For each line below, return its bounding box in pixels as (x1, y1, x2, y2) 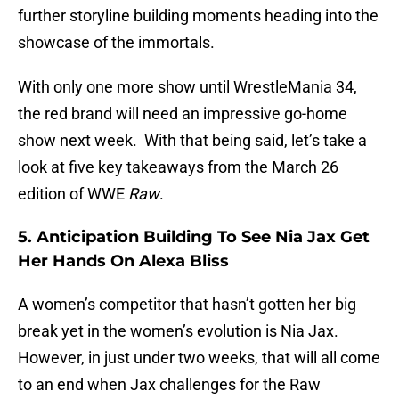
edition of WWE (18, 184, 128, 204)
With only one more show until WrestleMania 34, (18, 77, 357, 97)
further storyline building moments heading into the (18, 6, 379, 26)
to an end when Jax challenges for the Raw (18, 375, 321, 395)
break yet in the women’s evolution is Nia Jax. (18, 322, 342, 341)
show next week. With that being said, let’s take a (18, 131, 367, 151)
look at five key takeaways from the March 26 (18, 158, 338, 177)
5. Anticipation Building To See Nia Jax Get (18, 227, 370, 248)
